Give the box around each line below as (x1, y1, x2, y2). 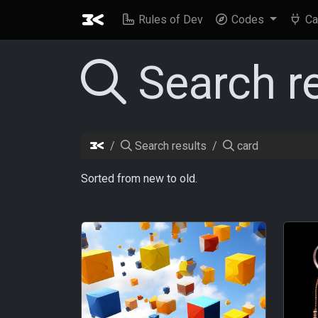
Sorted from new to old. (81, 171, 197, 185)
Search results (132, 138, 207, 153)
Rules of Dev (136, 13, 203, 26)
